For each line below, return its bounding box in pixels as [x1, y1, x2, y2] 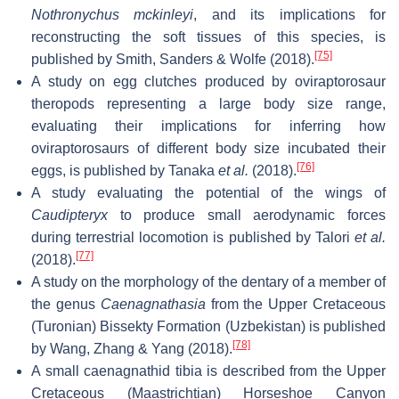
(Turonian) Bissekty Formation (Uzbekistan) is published [31, 318, 386, 334]
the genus [31, 296, 101, 312]
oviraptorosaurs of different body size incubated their [31, 140, 386, 156]
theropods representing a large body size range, [31, 95, 386, 111]
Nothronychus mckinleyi [31, 6, 194, 22]
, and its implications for [193, 6, 387, 22]
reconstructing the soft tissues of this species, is [31, 28, 386, 45]
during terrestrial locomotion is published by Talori [31, 229, 354, 245]
